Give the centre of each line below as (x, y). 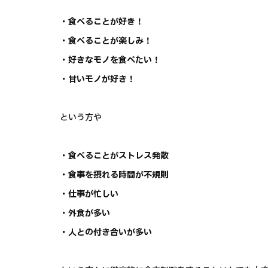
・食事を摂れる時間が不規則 (114, 175)
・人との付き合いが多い (106, 233)
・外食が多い (85, 214)
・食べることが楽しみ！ (106, 41)
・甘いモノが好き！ (98, 80)
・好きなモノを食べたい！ (110, 60)
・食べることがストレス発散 (114, 156)
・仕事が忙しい (89, 194)
